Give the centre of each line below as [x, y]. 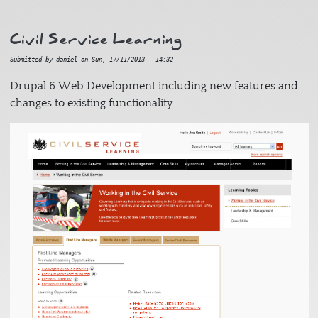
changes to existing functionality [92, 103]
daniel [66, 60]
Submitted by [33, 60]
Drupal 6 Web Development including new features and [154, 86]
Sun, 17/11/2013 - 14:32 [132, 60]
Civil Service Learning [96, 39]
